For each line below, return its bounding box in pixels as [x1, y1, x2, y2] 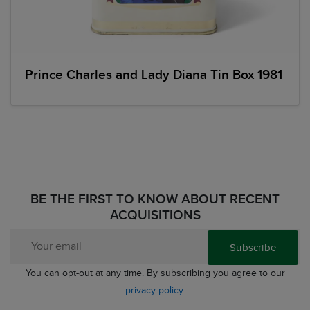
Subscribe [230, 241, 276, 254]
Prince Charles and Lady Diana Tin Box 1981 [25, 66, 282, 83]
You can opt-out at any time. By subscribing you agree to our [25, 266, 285, 279]
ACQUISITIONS [109, 207, 201, 224]
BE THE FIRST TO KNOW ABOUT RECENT [30, 191, 280, 208]
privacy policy [125, 284, 183, 296]
